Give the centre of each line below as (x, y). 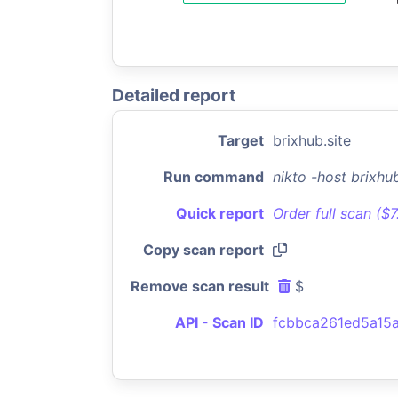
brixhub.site (312, 140)
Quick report (220, 213)
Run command (214, 177)
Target (241, 140)
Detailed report (174, 95)
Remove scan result (200, 286)
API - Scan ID (219, 322)
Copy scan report (203, 250)
